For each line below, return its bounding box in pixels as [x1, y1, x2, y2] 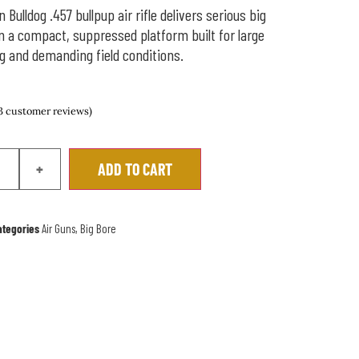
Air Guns [41, 221, 75, 236]
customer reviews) [3, 104, 93, 117]
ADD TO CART [97, 159, 172, 179]
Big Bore [79, 221, 116, 236]
